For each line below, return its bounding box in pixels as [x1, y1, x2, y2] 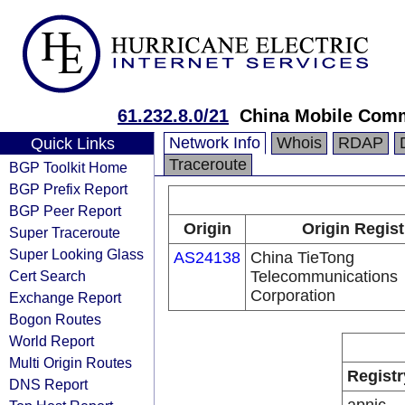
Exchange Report [9, 289, 121, 306]
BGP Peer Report [9, 202, 121, 219]
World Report [9, 333, 94, 349]
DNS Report [9, 376, 88, 392]
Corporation [250, 287, 335, 305]
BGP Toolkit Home [9, 159, 127, 175]
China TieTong [250, 249, 354, 267]
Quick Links [30, 135, 115, 153]
